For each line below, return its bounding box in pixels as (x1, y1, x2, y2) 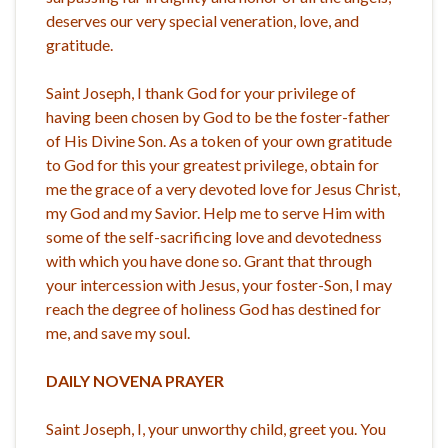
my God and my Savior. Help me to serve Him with (46, 202, 385, 222)
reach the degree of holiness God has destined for (46, 298, 381, 318)
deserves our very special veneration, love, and (46, 10, 359, 30)
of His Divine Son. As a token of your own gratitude (46, 130, 392, 150)
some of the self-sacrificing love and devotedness (46, 226, 382, 246)
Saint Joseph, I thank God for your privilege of (46, 82, 356, 102)
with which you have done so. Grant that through (46, 250, 372, 270)
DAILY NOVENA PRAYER (46, 370, 224, 390)
